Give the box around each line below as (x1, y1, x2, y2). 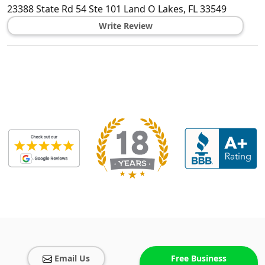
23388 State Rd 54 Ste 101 (7, 2, 121, 16)
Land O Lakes (124, 2, 183, 16)
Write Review (98, 20, 153, 32)
